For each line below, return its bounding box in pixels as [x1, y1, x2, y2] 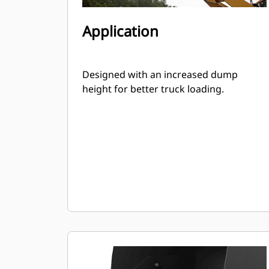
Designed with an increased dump [82, 68, 238, 81]
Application [82, 21, 159, 41]
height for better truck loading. [82, 82, 224, 95]
